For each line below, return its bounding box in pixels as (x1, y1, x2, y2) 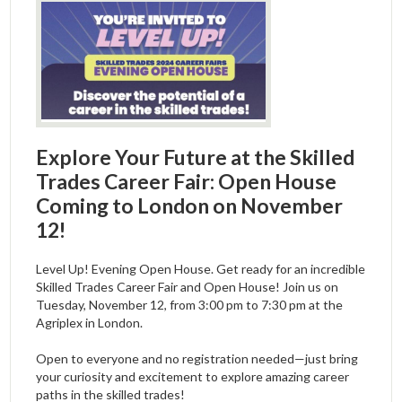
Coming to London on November (36, 192, 344, 218)
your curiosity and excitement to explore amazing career (36, 368, 350, 384)
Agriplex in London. (36, 314, 144, 330)
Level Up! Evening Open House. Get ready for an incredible (36, 260, 366, 276)
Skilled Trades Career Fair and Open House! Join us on (36, 278, 339, 294)
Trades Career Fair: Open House (36, 168, 337, 194)
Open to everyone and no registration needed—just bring (36, 350, 359, 366)
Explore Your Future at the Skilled (36, 144, 355, 170)
